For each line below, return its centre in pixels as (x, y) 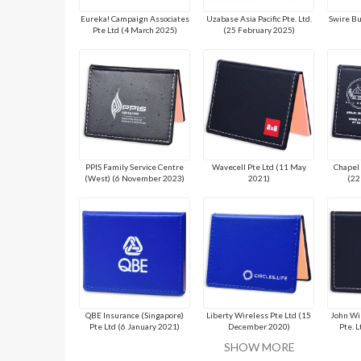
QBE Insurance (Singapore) (135, 315)
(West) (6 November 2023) (135, 178)
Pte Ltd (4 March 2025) (135, 29)
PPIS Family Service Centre (135, 166)
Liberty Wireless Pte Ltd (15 (259, 315)
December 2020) (259, 326)
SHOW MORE (259, 346)
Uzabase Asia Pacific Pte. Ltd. (259, 18)
